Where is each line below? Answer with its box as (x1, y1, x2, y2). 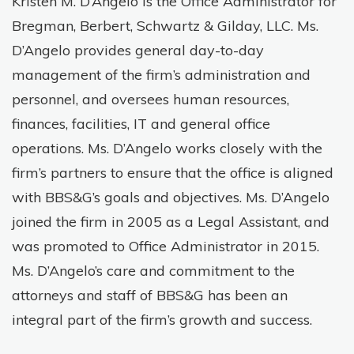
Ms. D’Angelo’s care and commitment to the (12, 262, 295, 280)
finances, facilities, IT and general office (12, 115, 270, 133)
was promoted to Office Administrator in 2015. (12, 237, 319, 255)
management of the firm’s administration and (12, 66, 311, 84)
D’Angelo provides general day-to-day (12, 41, 264, 59)
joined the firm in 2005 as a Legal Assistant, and (12, 213, 330, 231)
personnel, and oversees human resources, (12, 90, 289, 108)
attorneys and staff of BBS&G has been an (12, 286, 288, 304)
